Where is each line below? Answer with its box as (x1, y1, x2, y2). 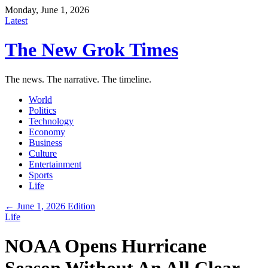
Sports (29, 169, 53, 180)
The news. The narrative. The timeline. (5, 74, 151, 84)
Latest (5, 16, 28, 26)
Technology (29, 115, 74, 126)
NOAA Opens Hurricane (5, 235, 206, 257)
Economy (29, 126, 65, 137)
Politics (29, 105, 56, 115)
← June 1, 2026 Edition (5, 200, 95, 211)
